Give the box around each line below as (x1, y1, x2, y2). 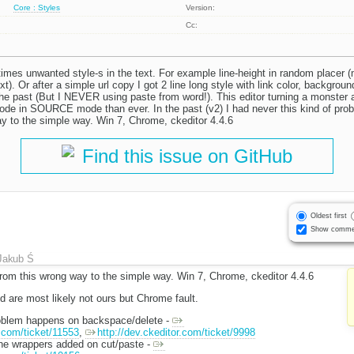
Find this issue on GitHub (82, 145, 292, 168)
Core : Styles (13, 3, 61, 13)
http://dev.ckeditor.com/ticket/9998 (96, 326, 255, 338)
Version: (186, 3, 216, 13)
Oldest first (310, 211, 347, 220)
